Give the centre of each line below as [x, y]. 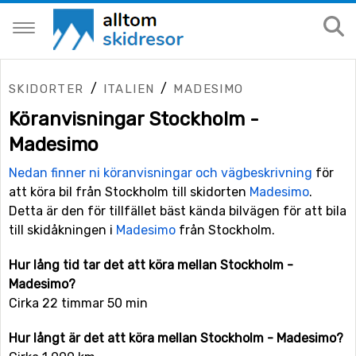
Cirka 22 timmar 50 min [78, 303]
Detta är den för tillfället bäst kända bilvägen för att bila [178, 211]
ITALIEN [129, 89]
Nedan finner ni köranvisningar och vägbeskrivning [161, 173]
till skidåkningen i [62, 230]
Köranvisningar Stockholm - [134, 119]
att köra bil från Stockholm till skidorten [129, 192]
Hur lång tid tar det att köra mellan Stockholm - [151, 265]
